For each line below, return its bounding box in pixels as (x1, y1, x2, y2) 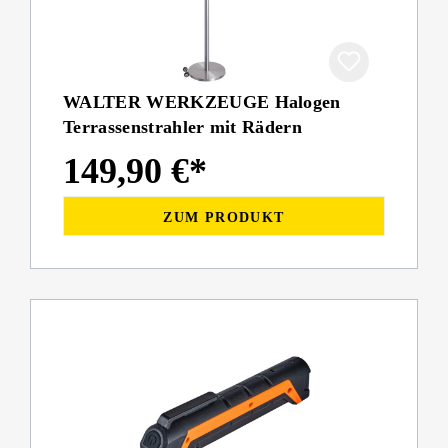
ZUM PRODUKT (163, 209, 285, 225)
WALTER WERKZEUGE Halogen (63, 92, 341, 113)
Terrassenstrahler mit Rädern (63, 117, 303, 138)
